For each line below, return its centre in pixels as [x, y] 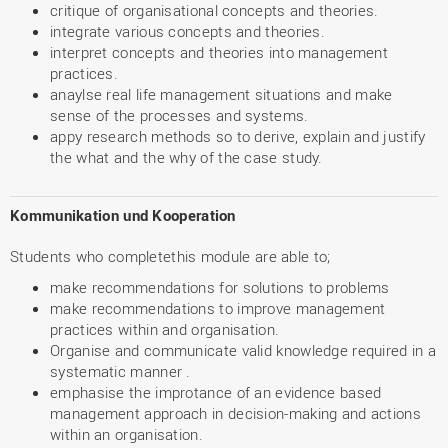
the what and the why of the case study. [186, 157]
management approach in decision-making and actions [235, 413]
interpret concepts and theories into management [219, 52]
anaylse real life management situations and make [221, 94]
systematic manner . [120, 371]
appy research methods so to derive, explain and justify [238, 136]
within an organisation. [126, 434]
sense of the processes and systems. [179, 115]
